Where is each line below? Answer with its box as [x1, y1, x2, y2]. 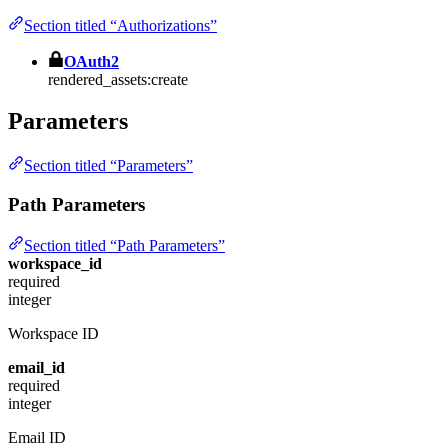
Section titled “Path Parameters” [24, 236, 225, 254]
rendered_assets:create [48, 70, 188, 88]
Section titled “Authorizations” [24, 16, 217, 34]
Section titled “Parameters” [24, 157, 193, 175]
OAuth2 [64, 52, 119, 70]
